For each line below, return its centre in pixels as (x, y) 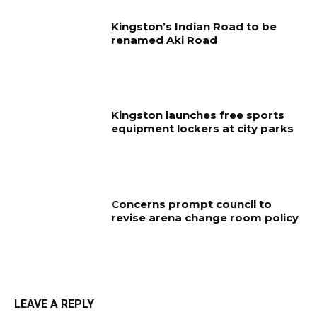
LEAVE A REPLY (54, 304)
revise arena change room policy (205, 218)
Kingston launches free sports (198, 115)
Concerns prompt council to (192, 204)
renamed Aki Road (165, 40)
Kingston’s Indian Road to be (194, 26)
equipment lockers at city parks (203, 129)
